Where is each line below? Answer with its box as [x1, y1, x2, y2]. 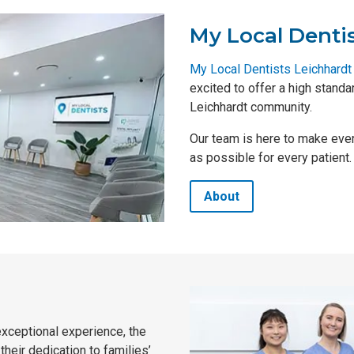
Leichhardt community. [190, 99, 313, 115]
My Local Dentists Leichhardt [190, 61, 352, 77]
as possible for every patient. [190, 149, 352, 165]
